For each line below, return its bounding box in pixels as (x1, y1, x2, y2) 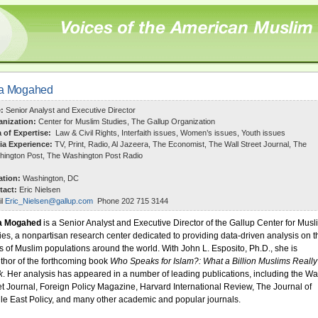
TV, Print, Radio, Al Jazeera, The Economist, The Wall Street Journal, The (55, 140, 307, 148)
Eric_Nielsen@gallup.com (5, 197, 93, 205)
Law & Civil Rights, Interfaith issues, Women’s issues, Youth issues (55, 128, 285, 137)
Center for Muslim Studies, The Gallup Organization (38, 117, 215, 126)
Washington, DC (23, 174, 79, 182)
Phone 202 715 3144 (93, 197, 168, 205)
